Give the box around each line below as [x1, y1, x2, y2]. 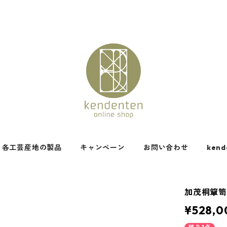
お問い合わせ [143, 143, 188, 152]
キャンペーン [80, 143, 125, 152]
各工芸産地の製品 [2, 143, 62, 152]
